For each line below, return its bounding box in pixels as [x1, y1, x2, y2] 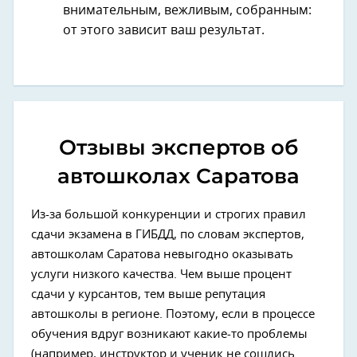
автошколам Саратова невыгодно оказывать [31, 249, 293, 261]
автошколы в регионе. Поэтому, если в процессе [31, 308, 315, 320]
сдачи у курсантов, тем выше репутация [31, 288, 265, 300]
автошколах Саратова [57, 163, 300, 189]
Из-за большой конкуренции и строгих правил [31, 209, 306, 221]
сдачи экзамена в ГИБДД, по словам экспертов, [31, 229, 304, 241]
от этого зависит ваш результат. [63, 24, 265, 37]
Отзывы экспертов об [59, 135, 298, 160]
